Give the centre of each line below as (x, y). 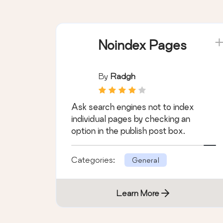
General (146, 160)
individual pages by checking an (131, 119)
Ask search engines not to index (133, 107)
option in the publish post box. (128, 131)
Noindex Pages (143, 45)
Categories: (94, 160)
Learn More (138, 193)
